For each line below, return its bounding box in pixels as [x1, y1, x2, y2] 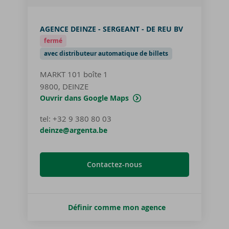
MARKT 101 [40, 69, 83, 80]
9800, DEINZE [40, 81, 88, 92]
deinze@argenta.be [40, 125, 107, 135]
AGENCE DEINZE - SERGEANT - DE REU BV [40, 24, 183, 34]
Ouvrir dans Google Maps [40, 93, 129, 103]
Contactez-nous [87, 159, 142, 170]
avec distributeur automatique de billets [44, 49, 168, 58]
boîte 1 [83, 69, 108, 80]
